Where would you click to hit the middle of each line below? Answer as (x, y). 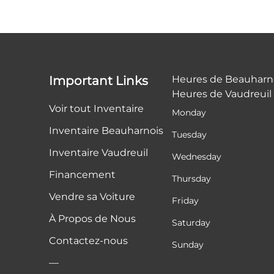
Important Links (98, 80)
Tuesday (190, 134)
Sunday (188, 244)
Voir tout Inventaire (96, 108)
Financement (82, 174)
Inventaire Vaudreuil (98, 152)
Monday (189, 112)
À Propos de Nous (92, 218)
